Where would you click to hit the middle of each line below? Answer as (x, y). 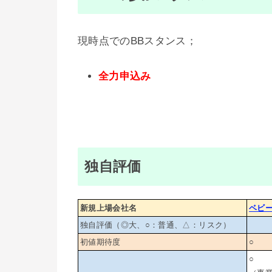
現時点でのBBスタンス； (138, 41)
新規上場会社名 (109, 208)
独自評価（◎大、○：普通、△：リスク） (156, 225)
